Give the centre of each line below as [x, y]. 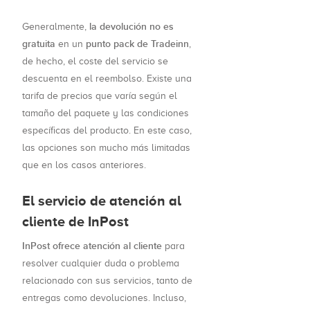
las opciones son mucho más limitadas [106, 148]
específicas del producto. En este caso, [107, 131]
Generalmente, [56, 27]
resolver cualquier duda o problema [101, 264]
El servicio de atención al [102, 201]
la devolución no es [131, 27]
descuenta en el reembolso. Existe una [107, 79]
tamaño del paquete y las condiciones [106, 113]
